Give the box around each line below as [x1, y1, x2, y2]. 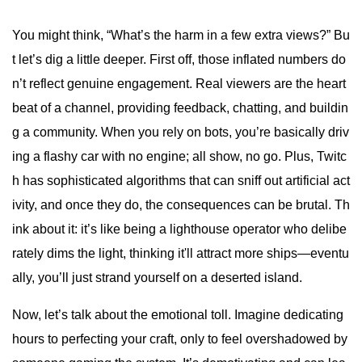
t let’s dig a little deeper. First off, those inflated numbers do [12, 53, 346, 67]
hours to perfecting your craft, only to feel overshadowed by [12, 332, 347, 347]
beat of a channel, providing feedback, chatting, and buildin [12, 101, 348, 116]
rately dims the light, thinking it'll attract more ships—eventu [12, 246, 349, 261]
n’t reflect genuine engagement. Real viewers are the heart [12, 77, 346, 91]
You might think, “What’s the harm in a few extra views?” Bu [12, 28, 350, 43]
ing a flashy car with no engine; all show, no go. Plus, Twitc [12, 149, 347, 164]
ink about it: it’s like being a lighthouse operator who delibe [12, 222, 347, 237]
